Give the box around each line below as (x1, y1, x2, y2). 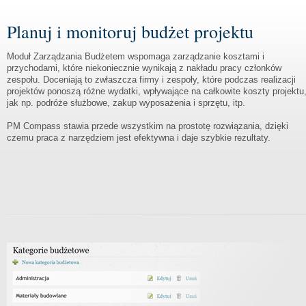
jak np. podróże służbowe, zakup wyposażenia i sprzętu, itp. (7, 98, 245, 108)
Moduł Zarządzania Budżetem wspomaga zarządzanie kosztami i (7, 51, 264, 61)
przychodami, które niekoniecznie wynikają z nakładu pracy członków (7, 63, 281, 73)
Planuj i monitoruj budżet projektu (7, 20, 253, 43)
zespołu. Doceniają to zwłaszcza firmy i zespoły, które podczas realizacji (7, 74, 296, 85)
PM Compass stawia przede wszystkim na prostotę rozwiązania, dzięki (7, 121, 288, 131)
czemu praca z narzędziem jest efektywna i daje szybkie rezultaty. (7, 133, 270, 143)
